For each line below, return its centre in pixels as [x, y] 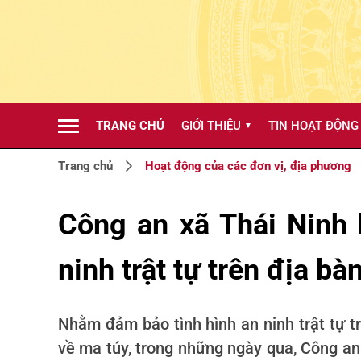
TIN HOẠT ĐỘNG [314, 126]
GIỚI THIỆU [211, 126]
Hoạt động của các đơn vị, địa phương [248, 166]
